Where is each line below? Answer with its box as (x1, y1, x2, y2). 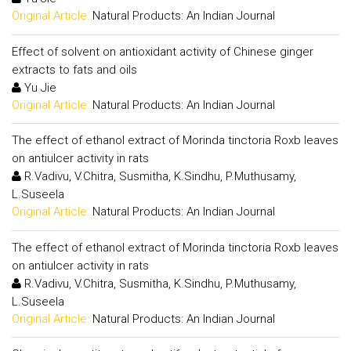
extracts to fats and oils (12, 62, 137, 77)
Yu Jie (21, 80, 56, 95)
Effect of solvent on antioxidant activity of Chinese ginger (12, 44, 313, 59)
